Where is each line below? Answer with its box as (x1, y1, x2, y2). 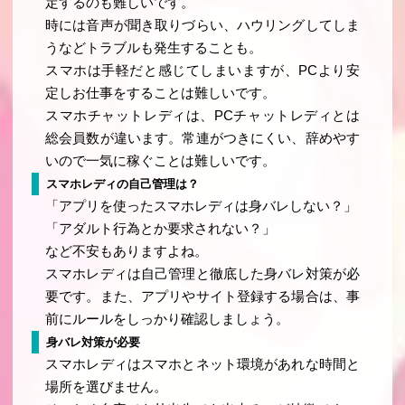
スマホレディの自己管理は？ (45, 177, 199, 192)
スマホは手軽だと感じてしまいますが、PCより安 (45, 63, 360, 79)
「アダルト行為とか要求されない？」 (45, 221, 277, 237)
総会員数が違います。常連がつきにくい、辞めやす (45, 131, 360, 146)
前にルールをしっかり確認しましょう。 (45, 312, 290, 327)
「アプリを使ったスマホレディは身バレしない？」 (45, 199, 358, 214)
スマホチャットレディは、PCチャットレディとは (45, 108, 360, 124)
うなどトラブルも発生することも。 (45, 41, 263, 56)
